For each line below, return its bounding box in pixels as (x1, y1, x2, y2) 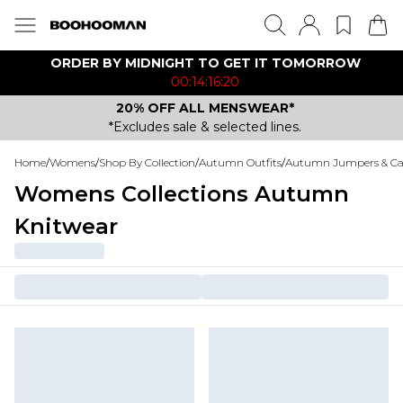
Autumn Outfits (199, 156, 282, 169)
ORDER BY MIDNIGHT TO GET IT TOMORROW (49, 55, 361, 71)
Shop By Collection (99, 156, 195, 169)
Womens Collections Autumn (14, 181, 349, 207)
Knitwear (14, 213, 118, 239)
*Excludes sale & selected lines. (109, 119, 301, 135)
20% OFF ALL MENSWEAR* (116, 100, 294, 116)
